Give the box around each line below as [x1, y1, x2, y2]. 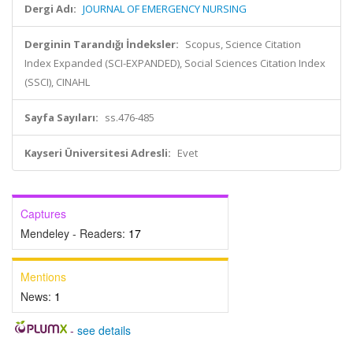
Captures [20, 206, 66, 221]
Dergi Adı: [24, 2, 76, 16]
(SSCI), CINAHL [24, 75, 90, 89]
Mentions [20, 269, 66, 284]
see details [76, 322, 131, 338]
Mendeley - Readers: [20, 225, 128, 241]
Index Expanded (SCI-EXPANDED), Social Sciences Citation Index [24, 56, 325, 70]
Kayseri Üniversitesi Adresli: [24, 146, 171, 160]
